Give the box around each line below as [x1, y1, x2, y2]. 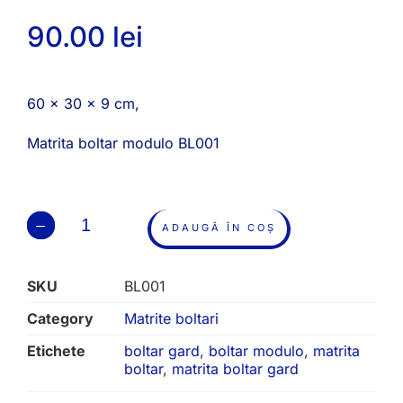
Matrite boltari [124, 309, 219, 328]
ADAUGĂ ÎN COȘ [162, 221, 276, 235]
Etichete [27, 342, 85, 361]
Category [27, 309, 94, 328]
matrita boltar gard [172, 360, 299, 379]
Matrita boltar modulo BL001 [27, 134, 219, 153]
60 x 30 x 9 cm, [27, 94, 139, 113]
